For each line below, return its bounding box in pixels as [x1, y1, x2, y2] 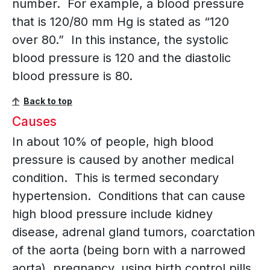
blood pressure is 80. [12, 69, 133, 84]
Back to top [24, 96, 72, 107]
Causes [12, 114, 57, 130]
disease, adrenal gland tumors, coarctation [12, 225, 255, 240]
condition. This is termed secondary [12, 171, 219, 186]
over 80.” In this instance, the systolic [12, 33, 228, 48]
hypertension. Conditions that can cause [12, 189, 245, 204]
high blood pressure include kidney [12, 207, 213, 222]
